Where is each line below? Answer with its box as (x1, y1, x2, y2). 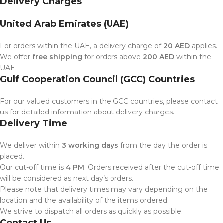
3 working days (62, 140, 118, 150)
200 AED (143, 52, 174, 61)
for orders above (82, 52, 143, 61)
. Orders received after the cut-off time (84, 162, 219, 172)
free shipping (32, 52, 82, 61)
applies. (190, 41, 217, 50)
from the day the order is (118, 140, 207, 150)
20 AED (163, 41, 190, 50)
